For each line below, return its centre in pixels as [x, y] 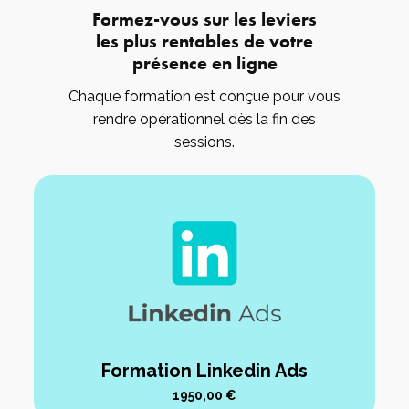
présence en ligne [204, 63]
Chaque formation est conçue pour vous [204, 96]
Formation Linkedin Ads [204, 371]
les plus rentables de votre [204, 41]
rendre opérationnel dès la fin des [204, 119]
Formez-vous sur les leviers [204, 19]
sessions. [204, 142]
